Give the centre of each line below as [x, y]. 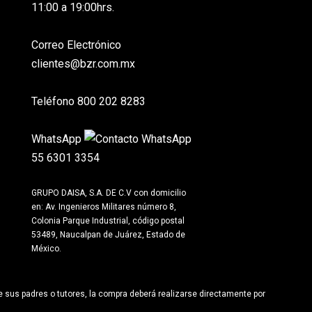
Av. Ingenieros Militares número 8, [111, 207]
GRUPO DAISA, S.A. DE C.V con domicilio [109, 193]
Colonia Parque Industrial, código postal [108, 221]
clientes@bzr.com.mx [84, 64]
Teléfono [53, 102]
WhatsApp [57, 139]
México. [47, 249]
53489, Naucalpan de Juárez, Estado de [109, 235]
